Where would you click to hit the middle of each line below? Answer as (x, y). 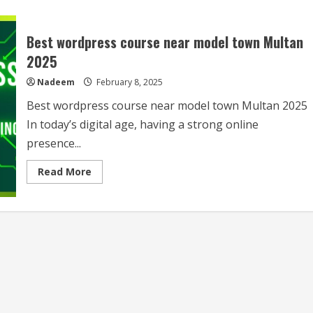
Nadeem (56, 82)
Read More (64, 172)
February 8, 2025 (128, 82)
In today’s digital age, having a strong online (142, 124)
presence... (53, 143)
